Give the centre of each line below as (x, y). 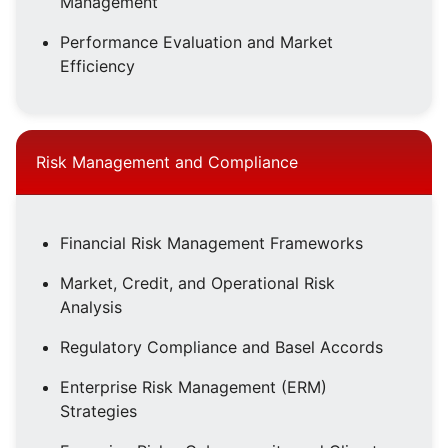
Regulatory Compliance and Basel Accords (221, 347)
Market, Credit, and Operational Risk (197, 283)
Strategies (98, 411)
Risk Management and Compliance (167, 162)
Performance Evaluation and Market (196, 42)
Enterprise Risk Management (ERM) (193, 387)
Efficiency (97, 66)
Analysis (91, 307)
